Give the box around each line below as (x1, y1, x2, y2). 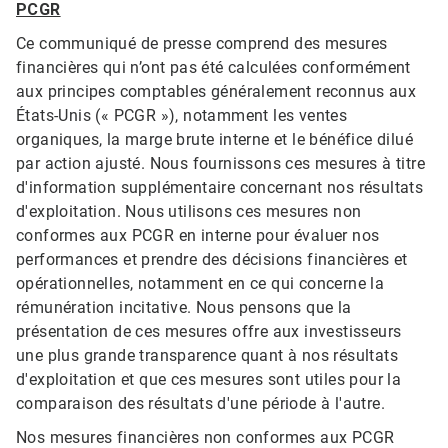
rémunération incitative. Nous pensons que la (16, 298, 352, 318)
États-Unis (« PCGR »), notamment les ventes (16, 106, 348, 126)
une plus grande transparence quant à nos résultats (16, 346, 398, 366)
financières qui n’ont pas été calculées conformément (16, 58, 411, 78)
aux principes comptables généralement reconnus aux (16, 82, 416, 102)
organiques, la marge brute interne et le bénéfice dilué (16, 130, 413, 150)
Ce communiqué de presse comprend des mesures (16, 34, 388, 54)
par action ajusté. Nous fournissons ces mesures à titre (16, 154, 425, 174)
